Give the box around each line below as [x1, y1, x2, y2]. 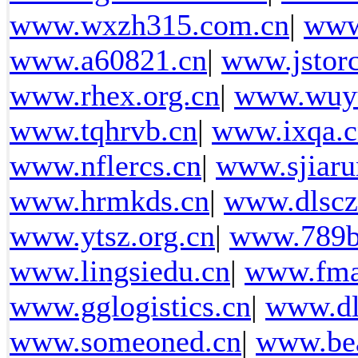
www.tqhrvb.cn [10, 113, 197, 147]
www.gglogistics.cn [10, 289, 251, 323]
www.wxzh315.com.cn [10, 8, 289, 42]
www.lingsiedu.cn [10, 254, 230, 288]
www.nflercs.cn [10, 149, 201, 182]
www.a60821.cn [10, 43, 207, 77]
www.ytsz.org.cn [10, 219, 215, 253]
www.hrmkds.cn [10, 184, 209, 217]
